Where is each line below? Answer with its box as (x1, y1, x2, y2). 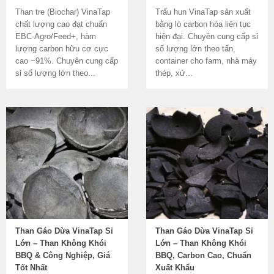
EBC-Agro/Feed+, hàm (15, 32, 96, 41)
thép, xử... (155, 68, 193, 78)
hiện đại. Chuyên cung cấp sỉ (155, 32, 258, 41)
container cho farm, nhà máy (155, 56, 257, 65)
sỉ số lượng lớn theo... (15, 68, 95, 78)
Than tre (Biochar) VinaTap (15, 7, 110, 17)
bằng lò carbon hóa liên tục (155, 20, 251, 29)
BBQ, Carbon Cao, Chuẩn (155, 251, 251, 260)
